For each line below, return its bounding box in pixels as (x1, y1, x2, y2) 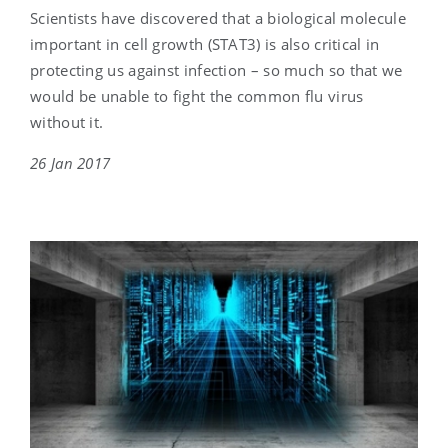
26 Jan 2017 (30, 153, 111, 174)
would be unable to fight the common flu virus (30, 86, 364, 107)
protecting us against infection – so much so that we (30, 60, 403, 81)
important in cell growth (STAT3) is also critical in (30, 34, 380, 55)
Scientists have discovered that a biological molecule (30, 8, 406, 29)
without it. (30, 112, 104, 133)
